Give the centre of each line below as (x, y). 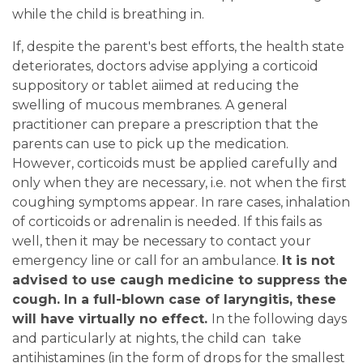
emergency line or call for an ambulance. (147, 261)
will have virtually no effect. (112, 319)
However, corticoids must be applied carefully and (175, 164)
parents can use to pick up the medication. (150, 144)
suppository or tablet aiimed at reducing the (156, 86)
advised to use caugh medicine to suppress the (180, 280)
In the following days (279, 319)
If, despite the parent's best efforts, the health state (178, 47)
